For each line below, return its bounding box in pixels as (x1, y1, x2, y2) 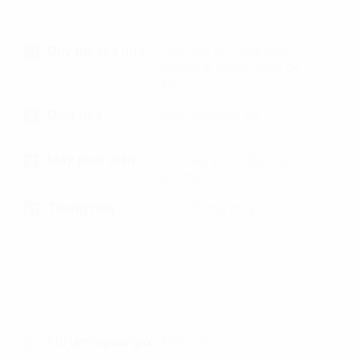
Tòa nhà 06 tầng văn (160, 42, 286, 58)
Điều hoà (47, 107, 103, 123)
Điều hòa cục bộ (160, 107, 260, 123)
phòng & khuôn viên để (160, 58, 301, 75)
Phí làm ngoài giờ (47, 333, 152, 349)
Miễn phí (160, 333, 212, 349)
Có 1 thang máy (160, 200, 256, 216)
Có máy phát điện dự (160, 151, 290, 167)
